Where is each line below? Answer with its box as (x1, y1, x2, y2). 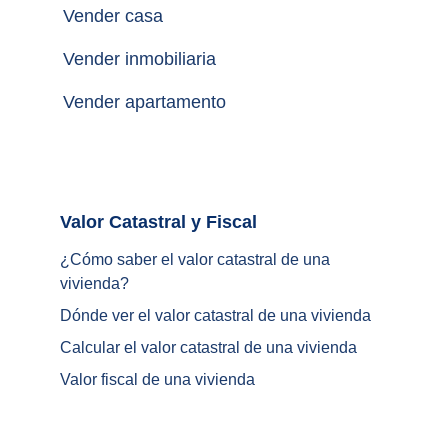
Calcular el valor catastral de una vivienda (60, 339, 357, 356)
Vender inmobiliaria (62, 49, 216, 69)
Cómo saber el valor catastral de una (70, 251, 334, 268)
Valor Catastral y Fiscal (257, 212, 300, 232)
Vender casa (62, 6, 163, 26)
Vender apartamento (62, 92, 226, 112)
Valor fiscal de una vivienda (60, 371, 255, 388)
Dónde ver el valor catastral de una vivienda (60, 307, 371, 324)
